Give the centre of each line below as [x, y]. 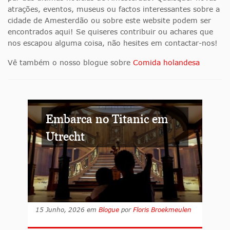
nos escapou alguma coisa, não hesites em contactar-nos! [113, 43]
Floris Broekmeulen [162, 210]
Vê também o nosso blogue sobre [70, 63]
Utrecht [65, 136]
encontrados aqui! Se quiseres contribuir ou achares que [110, 32]
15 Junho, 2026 [60, 210]
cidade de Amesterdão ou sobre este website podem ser [109, 21]
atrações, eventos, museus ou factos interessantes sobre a [114, 9]
